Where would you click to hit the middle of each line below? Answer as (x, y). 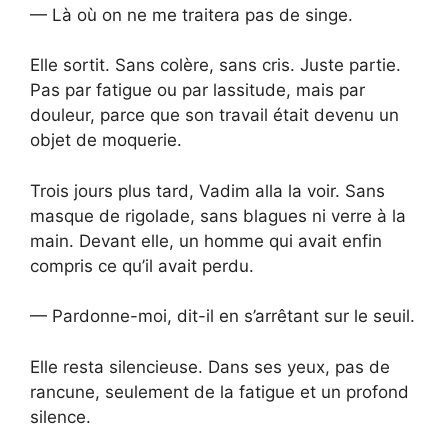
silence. (60, 416)
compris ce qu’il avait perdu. (142, 265)
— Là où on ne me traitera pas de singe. (191, 14)
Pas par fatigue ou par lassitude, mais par (197, 90)
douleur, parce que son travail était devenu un (214, 115)
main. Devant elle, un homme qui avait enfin (206, 240)
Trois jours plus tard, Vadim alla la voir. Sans (207, 190)
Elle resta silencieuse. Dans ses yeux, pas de (210, 366)
